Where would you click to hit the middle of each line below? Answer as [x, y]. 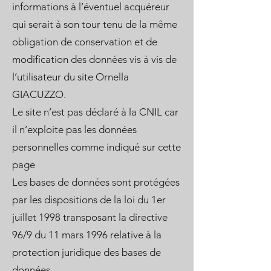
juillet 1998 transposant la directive [90, 217]
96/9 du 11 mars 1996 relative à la [87, 235]
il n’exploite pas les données [74, 129]
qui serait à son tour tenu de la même [95, 24]
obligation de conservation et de [85, 42]
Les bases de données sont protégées [96, 182]
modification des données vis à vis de [94, 59]
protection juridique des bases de [87, 252]
